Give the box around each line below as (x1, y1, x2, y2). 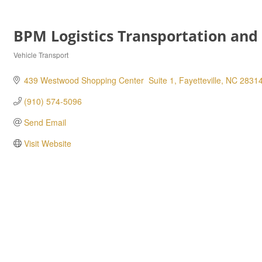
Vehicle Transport (13, 50, 68, 60)
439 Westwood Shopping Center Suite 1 (23, 74, 174, 86)
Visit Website (23, 137, 71, 149)
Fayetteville (178, 74, 221, 86)
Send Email (23, 116, 66, 128)
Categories (13, 58, 47, 68)
